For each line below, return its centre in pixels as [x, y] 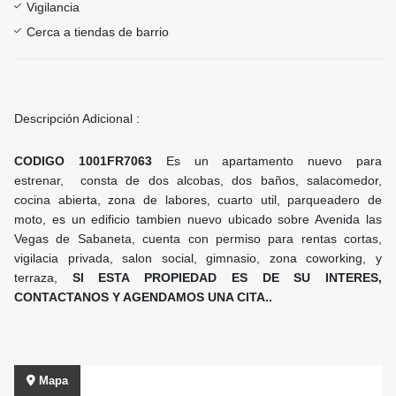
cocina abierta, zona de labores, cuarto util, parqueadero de [198, 200]
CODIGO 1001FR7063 [90, 161]
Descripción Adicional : [77, 119]
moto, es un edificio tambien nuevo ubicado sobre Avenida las [198, 220]
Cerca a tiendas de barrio [98, 32]
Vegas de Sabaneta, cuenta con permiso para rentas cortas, [198, 239]
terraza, [43, 278]
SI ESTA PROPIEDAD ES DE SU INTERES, [227, 278]
